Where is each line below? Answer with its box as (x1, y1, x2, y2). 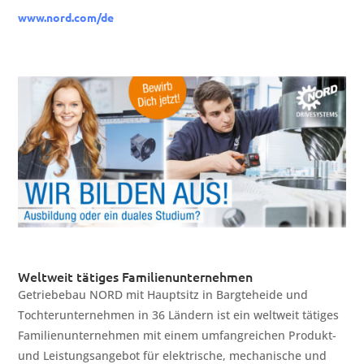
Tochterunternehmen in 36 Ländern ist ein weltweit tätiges (18, 307, 340, 323)
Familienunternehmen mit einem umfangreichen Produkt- (18, 327, 337, 344)
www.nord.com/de (18, 9, 115, 24)
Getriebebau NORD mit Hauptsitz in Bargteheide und (18, 287, 309, 303)
